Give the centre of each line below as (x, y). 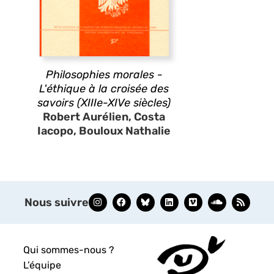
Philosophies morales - (104, 74)
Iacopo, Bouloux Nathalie (104, 131)
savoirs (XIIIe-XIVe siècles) (104, 102)
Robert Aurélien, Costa (104, 117)
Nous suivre (56, 202)
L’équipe (43, 265)
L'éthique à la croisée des (104, 88)
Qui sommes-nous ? (69, 250)
